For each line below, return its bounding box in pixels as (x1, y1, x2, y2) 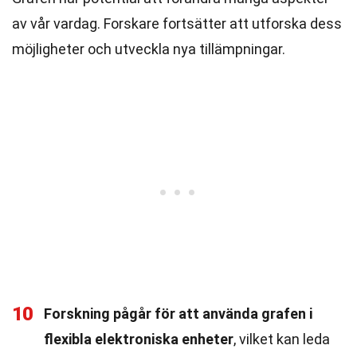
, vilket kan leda (233, 331, 330, 347)
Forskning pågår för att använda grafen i (44, 305, 312, 322)
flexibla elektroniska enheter (44, 331, 233, 347)
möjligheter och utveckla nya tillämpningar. (12, 41, 285, 57)
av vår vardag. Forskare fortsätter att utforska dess (12, 15, 342, 32)
